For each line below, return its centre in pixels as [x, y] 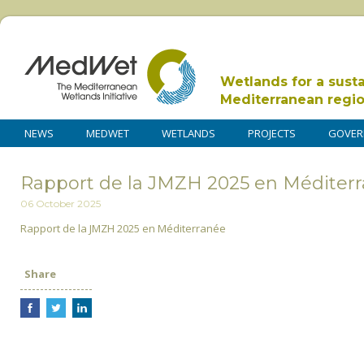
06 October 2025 [61, 204]
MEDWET [108, 133]
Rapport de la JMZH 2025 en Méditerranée [123, 229]
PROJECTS [272, 133]
